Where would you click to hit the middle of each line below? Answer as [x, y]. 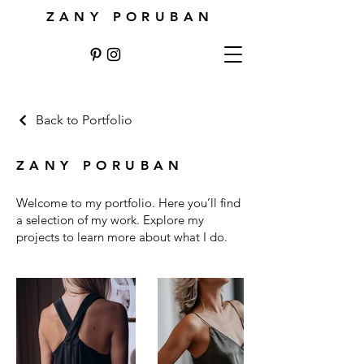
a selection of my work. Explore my [110, 220]
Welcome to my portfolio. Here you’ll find [128, 203]
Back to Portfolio [84, 120]
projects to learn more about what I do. [122, 237]
